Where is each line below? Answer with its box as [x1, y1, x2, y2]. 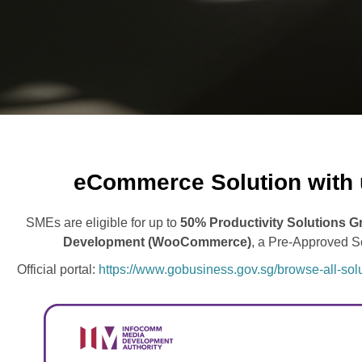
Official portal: [16, 263, 99, 276]
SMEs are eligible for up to [25, 216, 180, 229]
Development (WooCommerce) [62, 235, 251, 249]
